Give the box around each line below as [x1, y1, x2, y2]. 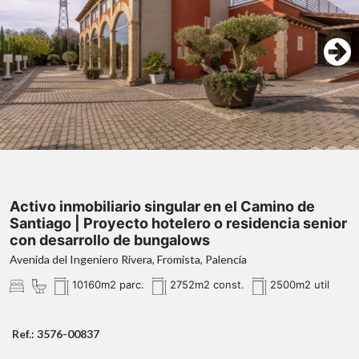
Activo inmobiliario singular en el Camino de [10, 198, 315, 216]
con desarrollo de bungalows [10, 232, 210, 249]
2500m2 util [267, 278, 329, 292]
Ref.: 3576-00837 [12, 327, 99, 341]
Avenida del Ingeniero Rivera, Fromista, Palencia [10, 252, 247, 267]
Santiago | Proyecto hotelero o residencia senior [10, 215, 347, 232]
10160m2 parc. [69, 278, 144, 292]
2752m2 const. [167, 278, 244, 292]
